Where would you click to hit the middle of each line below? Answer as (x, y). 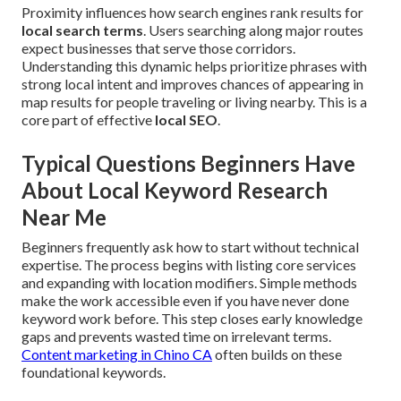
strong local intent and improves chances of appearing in (192, 84)
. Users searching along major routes (253, 30)
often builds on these (277, 354)
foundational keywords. (94, 372)
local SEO (186, 120)
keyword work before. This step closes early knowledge (192, 319)
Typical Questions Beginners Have (188, 164)
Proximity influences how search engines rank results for (192, 13)
